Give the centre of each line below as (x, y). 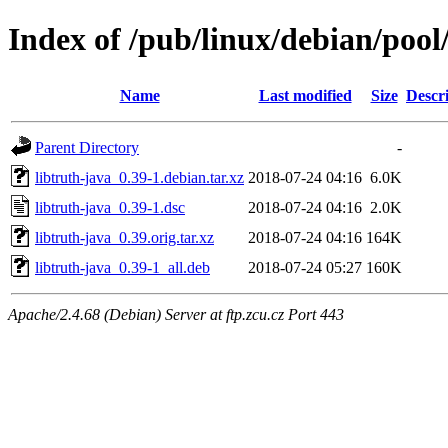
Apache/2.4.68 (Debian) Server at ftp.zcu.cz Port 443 (176, 314)
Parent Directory (87, 147)
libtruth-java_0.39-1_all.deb (122, 267)
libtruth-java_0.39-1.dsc (110, 207)
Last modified (305, 95)
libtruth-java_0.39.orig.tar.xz (124, 237)
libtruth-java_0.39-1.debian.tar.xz (139, 177)
